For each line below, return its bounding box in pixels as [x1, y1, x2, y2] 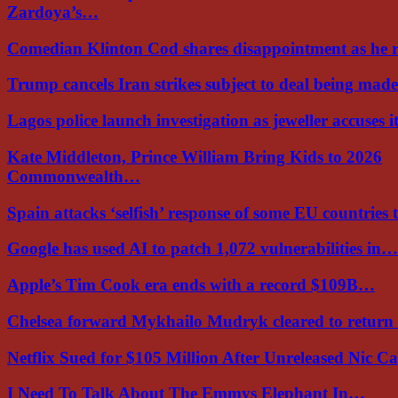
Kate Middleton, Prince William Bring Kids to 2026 [7, 147, 382, 166]
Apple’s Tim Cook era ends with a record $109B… [7, 275, 375, 295]
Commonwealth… [7, 166, 140, 186]
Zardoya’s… [7, 3, 99, 22]
